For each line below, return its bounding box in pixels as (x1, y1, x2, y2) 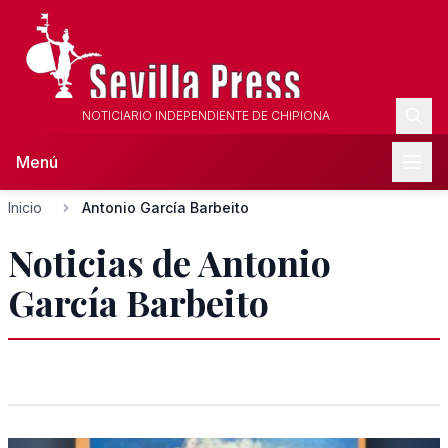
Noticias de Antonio (8, 238, 331, 286)
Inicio (8, 199, 42, 216)
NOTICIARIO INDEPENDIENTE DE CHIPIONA (82, 108, 330, 123)
